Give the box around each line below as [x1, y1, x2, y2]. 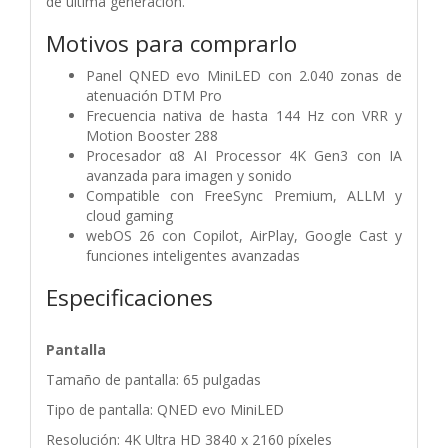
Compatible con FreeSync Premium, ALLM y [86, 185, 402, 205]
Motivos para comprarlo [46, 27, 297, 59]
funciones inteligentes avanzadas [86, 245, 300, 265]
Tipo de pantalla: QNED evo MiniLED [46, 399, 284, 419]
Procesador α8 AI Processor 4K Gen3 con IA [86, 145, 402, 165]
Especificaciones [46, 281, 213, 313]
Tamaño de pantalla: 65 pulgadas [46, 369, 261, 389]
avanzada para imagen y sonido [86, 165, 292, 185]
